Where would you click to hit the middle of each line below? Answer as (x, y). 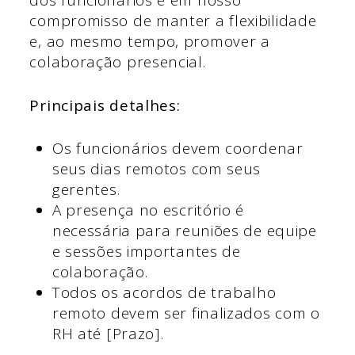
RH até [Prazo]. (108, 334)
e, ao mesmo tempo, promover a (150, 42)
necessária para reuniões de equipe (184, 231)
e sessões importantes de (146, 252)
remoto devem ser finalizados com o (186, 313)
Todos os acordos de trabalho (164, 293)
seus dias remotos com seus (157, 169)
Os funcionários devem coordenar (177, 149)
